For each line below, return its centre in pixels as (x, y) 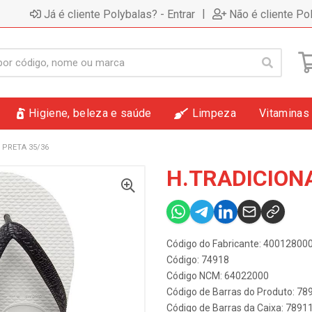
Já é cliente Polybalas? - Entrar (119, 14)
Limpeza (214, 113)
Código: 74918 (198, 260)
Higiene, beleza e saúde (90, 113)
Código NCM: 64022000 (218, 276)
